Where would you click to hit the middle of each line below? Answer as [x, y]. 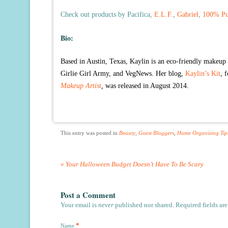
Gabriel [188, 15]
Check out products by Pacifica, [107, 15]
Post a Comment [88, 195]
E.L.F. [164, 15]
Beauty [127, 133]
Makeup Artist [81, 86]
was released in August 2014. [147, 86]
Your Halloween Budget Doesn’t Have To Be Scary [134, 164]
